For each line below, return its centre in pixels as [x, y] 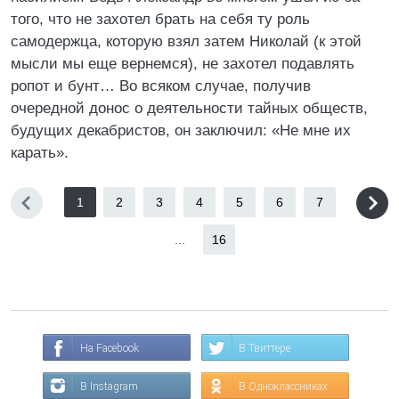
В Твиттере [265, 348]
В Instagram [109, 387]
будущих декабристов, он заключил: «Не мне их [181, 130]
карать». [40, 153]
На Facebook [110, 348]
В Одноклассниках [283, 387]
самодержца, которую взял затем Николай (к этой [186, 41]
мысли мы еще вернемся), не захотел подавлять [183, 64]
